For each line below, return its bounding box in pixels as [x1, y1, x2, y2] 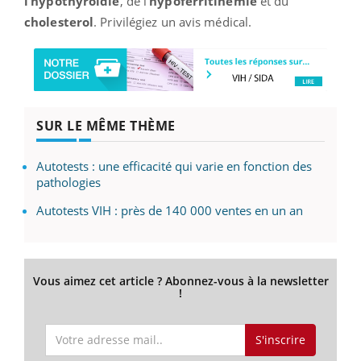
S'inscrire [255, 331, 305, 347]
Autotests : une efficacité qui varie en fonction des [36, 157, 312, 174]
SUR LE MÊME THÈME [36, 116, 176, 135]
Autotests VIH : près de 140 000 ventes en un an [36, 201, 303, 218]
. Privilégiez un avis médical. [93, 13, 252, 30]
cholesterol [24, 13, 94, 30]
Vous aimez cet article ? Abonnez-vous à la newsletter [32, 272, 329, 288]
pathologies [36, 173, 101, 190]
